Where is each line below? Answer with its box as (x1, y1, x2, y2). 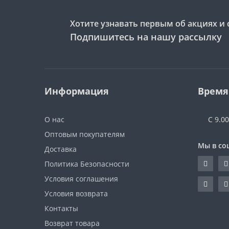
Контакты (44, 203, 78, 213)
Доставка (44, 144, 77, 154)
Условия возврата (44, 189, 108, 198)
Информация (44, 85, 109, 97)
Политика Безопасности (44, 159, 129, 169)
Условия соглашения (44, 174, 118, 184)
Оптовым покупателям (44, 129, 125, 139)
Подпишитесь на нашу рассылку (70, 31, 222, 43)
